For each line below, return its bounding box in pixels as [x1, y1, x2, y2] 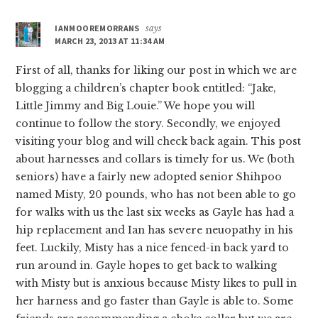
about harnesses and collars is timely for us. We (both [16, 152, 295, 165]
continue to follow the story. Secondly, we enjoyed [16, 116, 281, 130]
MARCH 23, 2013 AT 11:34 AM [55, 35, 165, 46]
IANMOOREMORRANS [55, 22, 140, 33]
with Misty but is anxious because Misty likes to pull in [16, 276, 297, 290]
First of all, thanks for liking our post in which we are [16, 63, 297, 77]
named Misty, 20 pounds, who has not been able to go [16, 187, 297, 201]
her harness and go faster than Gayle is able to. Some [16, 294, 294, 307]
